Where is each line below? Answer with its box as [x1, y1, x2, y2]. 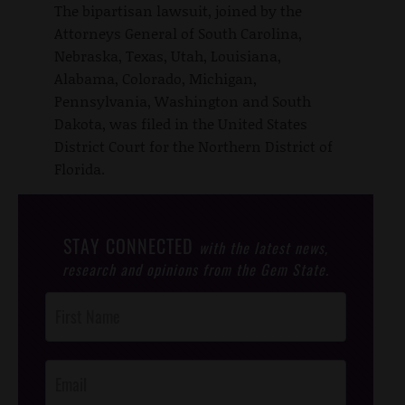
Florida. [54, 157, 105, 179]
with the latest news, [199, 236, 328, 259]
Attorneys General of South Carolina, [54, 22, 302, 43]
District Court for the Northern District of [54, 135, 333, 156]
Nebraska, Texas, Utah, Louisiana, [54, 44, 281, 66]
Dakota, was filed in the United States [54, 112, 307, 134]
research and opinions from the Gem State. [62, 258, 329, 280]
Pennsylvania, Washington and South [54, 89, 311, 111]
